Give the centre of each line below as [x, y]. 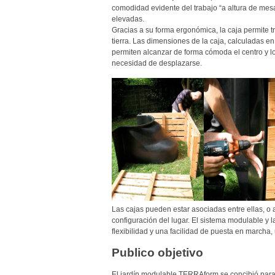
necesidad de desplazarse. [157, 64]
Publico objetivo [157, 253]
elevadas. [128, 19]
